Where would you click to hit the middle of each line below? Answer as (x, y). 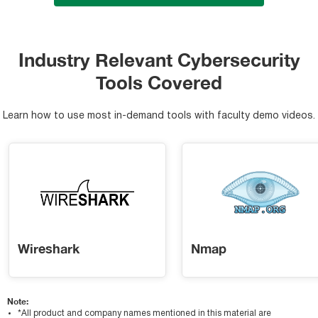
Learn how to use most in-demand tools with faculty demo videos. (159, 116)
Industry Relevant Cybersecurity (159, 60)
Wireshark (49, 248)
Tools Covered (159, 83)
